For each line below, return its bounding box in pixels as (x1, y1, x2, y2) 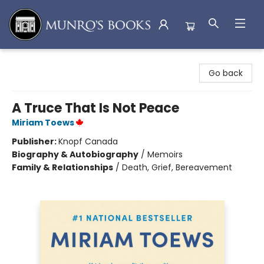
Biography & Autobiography (12, 148, 138, 160)
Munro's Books (9, 54, 67, 66)
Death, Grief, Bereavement (122, 161, 232, 173)
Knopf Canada (58, 136, 118, 147)
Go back (209, 67, 243, 79)
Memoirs (147, 148, 183, 160)
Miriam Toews (12, 117, 74, 128)
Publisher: (12, 136, 58, 147)
